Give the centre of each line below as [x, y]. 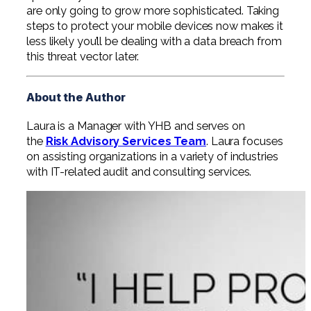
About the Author [76, 98]
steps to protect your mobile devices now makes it [155, 26]
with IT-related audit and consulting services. [139, 172]
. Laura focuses [244, 142]
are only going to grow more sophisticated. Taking [153, 10]
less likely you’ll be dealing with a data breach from [154, 41]
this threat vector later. [83, 56]
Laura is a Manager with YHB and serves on [136, 126]
